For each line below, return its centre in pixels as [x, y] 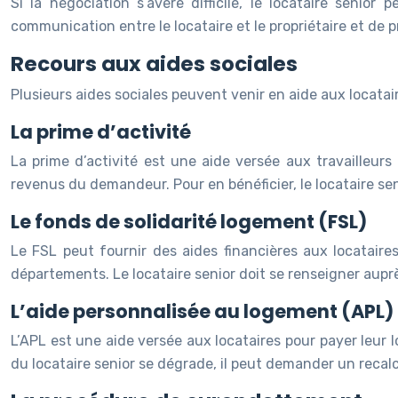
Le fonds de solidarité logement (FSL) [189, 222]
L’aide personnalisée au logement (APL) [202, 311]
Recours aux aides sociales [154, 64]
